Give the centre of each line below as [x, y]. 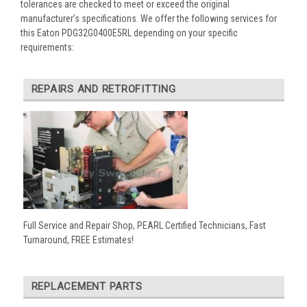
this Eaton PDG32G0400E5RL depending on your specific [129, 33]
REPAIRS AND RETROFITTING [103, 89]
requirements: [47, 47]
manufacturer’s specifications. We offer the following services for [149, 18]
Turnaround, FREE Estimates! [78, 240]
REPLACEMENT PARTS [87, 287]
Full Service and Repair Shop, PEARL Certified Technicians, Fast [144, 226]
